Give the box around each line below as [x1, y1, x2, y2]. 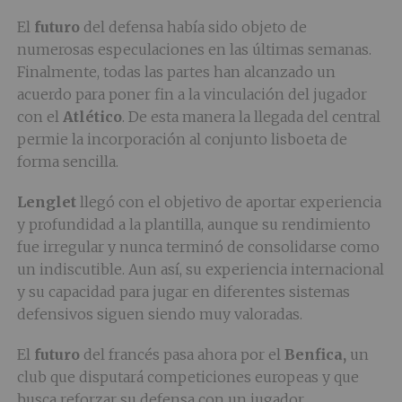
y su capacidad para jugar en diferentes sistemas [16, 283, 350, 301]
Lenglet [16, 193, 76, 211]
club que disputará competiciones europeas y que [16, 368, 359, 386]
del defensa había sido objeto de [79, 18, 307, 36]
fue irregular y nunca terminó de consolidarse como [16, 238, 380, 256]
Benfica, [280, 345, 346, 363]
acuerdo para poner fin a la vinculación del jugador [16, 85, 367, 103]
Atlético [62, 108, 122, 126]
